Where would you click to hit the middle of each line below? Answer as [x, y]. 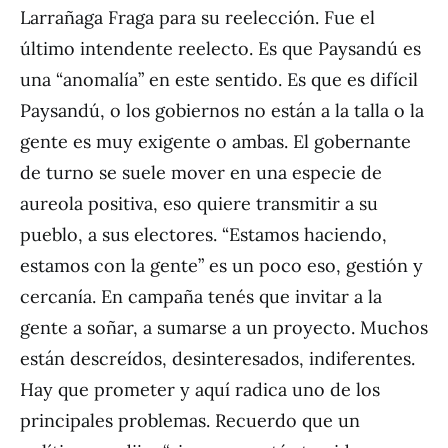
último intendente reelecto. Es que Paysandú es [220, 48]
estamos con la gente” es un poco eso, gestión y [221, 265]
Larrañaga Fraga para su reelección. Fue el [197, 17]
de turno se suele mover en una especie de [201, 172]
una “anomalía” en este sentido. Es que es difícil [219, 79]
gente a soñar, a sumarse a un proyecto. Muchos [224, 327]
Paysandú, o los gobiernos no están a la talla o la [222, 110]
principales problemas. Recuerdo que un [190, 420]
